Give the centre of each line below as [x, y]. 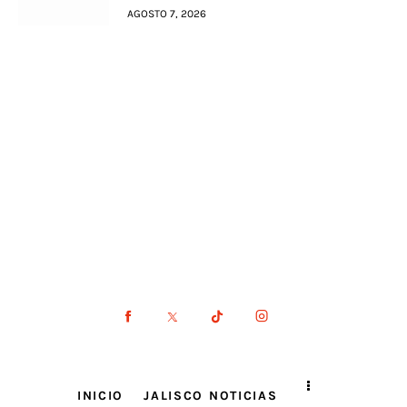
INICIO [100, 396]
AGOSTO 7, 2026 [167, 13]
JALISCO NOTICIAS [211, 396]
